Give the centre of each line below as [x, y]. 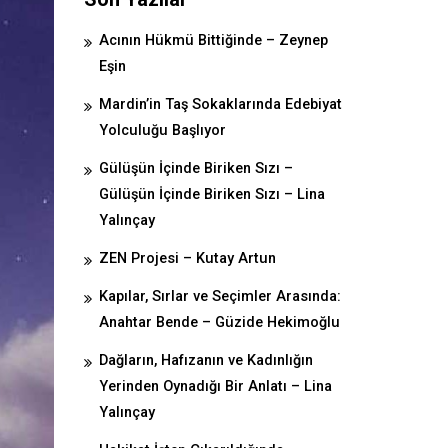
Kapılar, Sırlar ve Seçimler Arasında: [219, 296]
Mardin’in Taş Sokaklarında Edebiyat [220, 104]
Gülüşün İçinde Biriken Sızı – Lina [211, 194]
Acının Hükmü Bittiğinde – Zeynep [213, 40]
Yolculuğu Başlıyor [162, 130]
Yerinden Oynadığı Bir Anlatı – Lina [215, 386]
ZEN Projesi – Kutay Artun [187, 258]
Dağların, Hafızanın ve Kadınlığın [205, 360]
